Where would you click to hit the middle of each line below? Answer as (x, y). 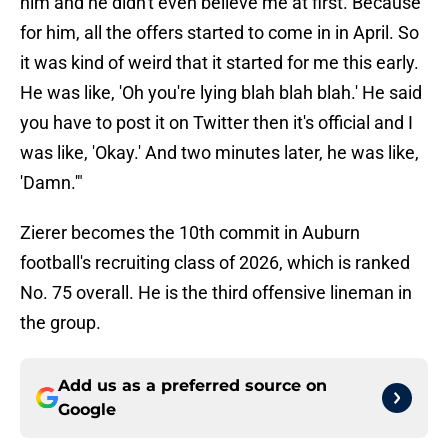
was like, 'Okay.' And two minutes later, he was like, (219, 153)
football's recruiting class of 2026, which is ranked (215, 263)
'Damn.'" (51, 183)
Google (87, 410)
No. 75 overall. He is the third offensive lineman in (216, 293)
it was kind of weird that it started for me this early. (219, 63)
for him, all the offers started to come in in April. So (219, 33)
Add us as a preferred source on (192, 386)
